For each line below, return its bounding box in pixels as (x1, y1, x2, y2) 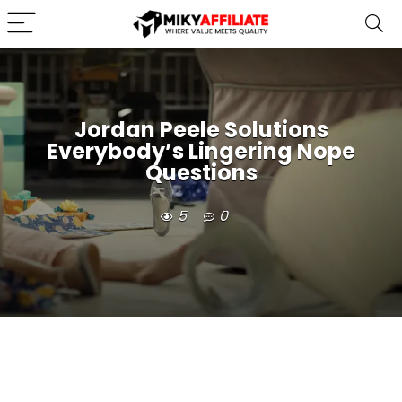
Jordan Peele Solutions (74, 115, 328, 145)
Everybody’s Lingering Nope (47, 136, 355, 167)
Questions (144, 158, 258, 188)
